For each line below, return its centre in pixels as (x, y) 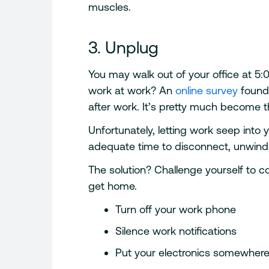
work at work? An (131, 91)
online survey (205, 91)
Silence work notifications (176, 231)
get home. (113, 186)
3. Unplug (124, 48)
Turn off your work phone (176, 210)
